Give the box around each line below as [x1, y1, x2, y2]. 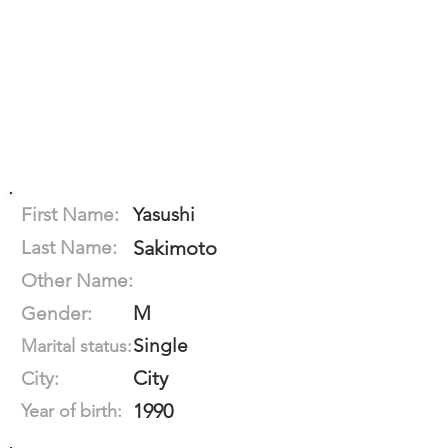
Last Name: [21, 236, 117, 259]
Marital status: [21, 335, 132, 357]
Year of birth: [21, 400, 122, 422]
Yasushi [133, 203, 195, 226]
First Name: [21, 203, 119, 226]
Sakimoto [133, 236, 217, 260]
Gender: [21, 302, 92, 325]
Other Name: [21, 269, 133, 292]
